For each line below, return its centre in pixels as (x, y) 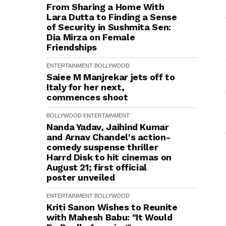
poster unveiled (81, 177)
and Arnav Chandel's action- (108, 137)
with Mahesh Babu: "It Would (109, 217)
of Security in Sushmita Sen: (109, 27)
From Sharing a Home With (105, 7)
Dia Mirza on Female (91, 37)
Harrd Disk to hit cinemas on (109, 157)
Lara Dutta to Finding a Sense (112, 17)
